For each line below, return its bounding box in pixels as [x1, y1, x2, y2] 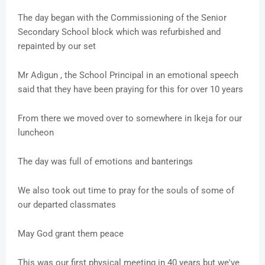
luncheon [18, 127, 54, 138]
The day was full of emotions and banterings [18, 156, 193, 167]
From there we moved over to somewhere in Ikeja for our [18, 113, 242, 124]
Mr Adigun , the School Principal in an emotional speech [18, 70, 238, 81]
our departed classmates [18, 199, 118, 211]
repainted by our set [18, 41, 98, 52]
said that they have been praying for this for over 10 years [18, 84, 243, 95]
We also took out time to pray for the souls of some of [18, 185, 234, 196]
